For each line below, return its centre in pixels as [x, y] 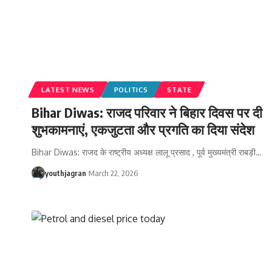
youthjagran [66, 173]
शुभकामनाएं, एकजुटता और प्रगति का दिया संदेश [143, 129]
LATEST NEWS [68, 89]
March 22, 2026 [114, 173]
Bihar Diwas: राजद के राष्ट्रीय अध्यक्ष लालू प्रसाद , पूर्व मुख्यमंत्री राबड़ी [144, 152]
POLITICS [131, 89]
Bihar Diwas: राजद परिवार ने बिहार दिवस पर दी [147, 112]
